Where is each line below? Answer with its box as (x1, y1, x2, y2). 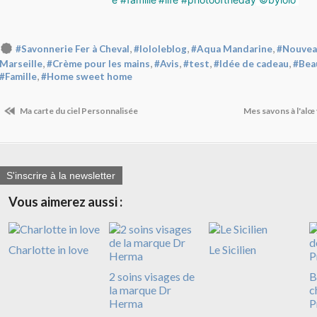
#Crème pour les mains (47, 58, 150, 70)
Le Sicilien (209, 242, 256, 256)
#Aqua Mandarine (191, 43, 272, 55)
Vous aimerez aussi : (8, 193, 122, 209)
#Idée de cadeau (214, 58, 289, 70)
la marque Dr (108, 282, 171, 296)
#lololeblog (134, 43, 187, 55)
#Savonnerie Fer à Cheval (16, 43, 129, 55)
